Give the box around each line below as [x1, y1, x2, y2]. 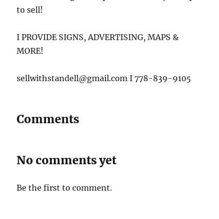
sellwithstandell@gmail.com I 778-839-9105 [17, 73, 192, 83]
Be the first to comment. [17, 182, 112, 193]
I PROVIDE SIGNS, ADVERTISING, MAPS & [17, 32, 179, 42]
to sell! [17, 4, 44, 15]
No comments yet [17, 153, 117, 167]
